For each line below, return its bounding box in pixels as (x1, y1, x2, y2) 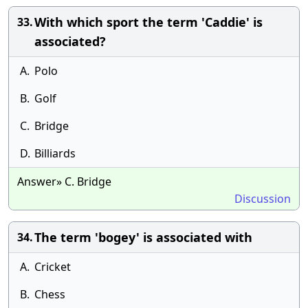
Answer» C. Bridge (17, 174, 111, 189)
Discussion (234, 191, 291, 206)
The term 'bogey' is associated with (34, 229, 252, 245)
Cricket (34, 259, 71, 274)
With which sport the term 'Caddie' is (34, 14, 263, 30)
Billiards (34, 146, 76, 161)
